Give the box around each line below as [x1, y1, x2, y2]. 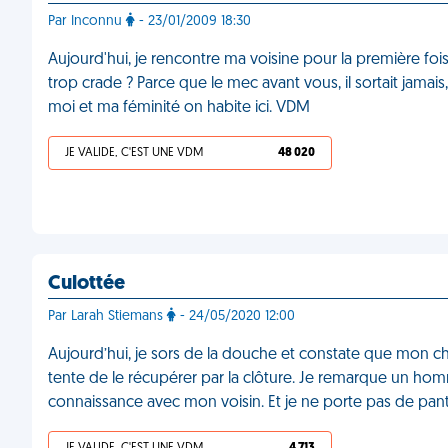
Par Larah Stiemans [48, 309, 167, 324]
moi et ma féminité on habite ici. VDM [48, 100, 310, 116]
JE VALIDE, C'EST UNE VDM [65, 147, 203, 159]
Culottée [48, 274, 125, 294]
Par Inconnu [48, 14, 126, 29]
